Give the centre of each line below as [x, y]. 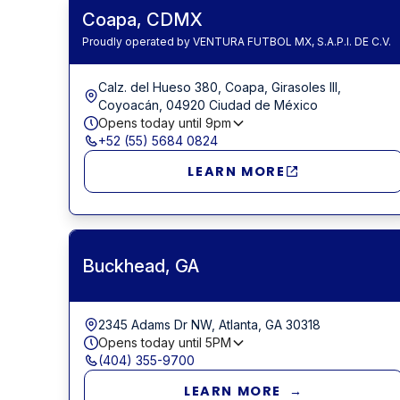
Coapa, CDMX [142, 19]
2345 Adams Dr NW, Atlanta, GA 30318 [209, 324]
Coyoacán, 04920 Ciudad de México [208, 104]
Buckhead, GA [140, 266]
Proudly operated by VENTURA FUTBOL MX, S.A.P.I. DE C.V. [236, 41]
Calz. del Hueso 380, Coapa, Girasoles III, [219, 87]
